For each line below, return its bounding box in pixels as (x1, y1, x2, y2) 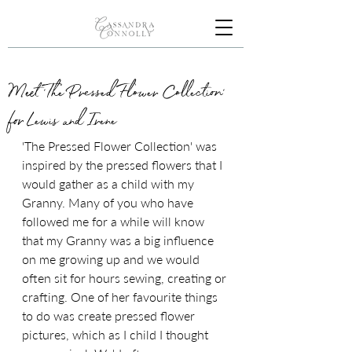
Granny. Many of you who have (22, 195, 196, 210)
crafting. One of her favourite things (22, 289, 221, 304)
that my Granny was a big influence (22, 233, 217, 247)
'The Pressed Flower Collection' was (22, 138, 220, 153)
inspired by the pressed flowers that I (22, 157, 225, 172)
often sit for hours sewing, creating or (22, 270, 229, 285)
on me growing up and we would (22, 251, 203, 266)
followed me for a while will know (22, 214, 207, 229)
